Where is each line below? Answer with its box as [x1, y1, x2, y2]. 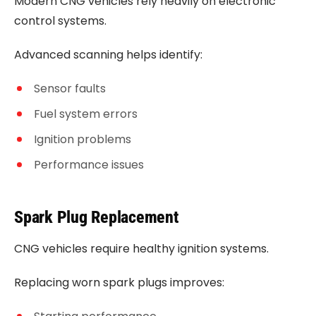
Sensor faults [34, 80, 106, 97]
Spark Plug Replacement [14, 207, 178, 227]
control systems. [14, 13, 107, 29]
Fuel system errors [34, 106, 138, 122]
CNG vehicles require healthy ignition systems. [14, 241, 269, 257]
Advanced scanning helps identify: [14, 47, 202, 63]
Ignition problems [34, 131, 131, 147]
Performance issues [34, 157, 144, 173]
